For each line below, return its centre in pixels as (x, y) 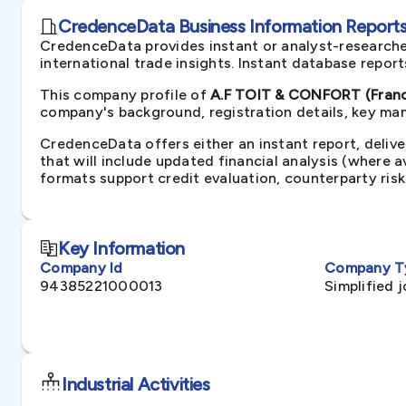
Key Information (121, 248)
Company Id (82, 268)
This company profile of (125, 95)
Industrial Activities (136, 384)
